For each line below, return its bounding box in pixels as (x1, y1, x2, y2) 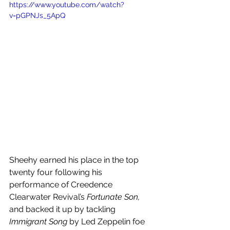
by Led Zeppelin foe (67, 217, 147, 227)
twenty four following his (9, 167, 104, 178)
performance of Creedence (9, 180, 114, 190)
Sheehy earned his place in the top (9, 155, 141, 165)
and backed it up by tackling (9, 204, 118, 215)
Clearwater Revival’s (9, 192, 87, 202)
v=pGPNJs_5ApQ (9, 11, 65, 20)
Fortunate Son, (87, 192, 142, 202)
